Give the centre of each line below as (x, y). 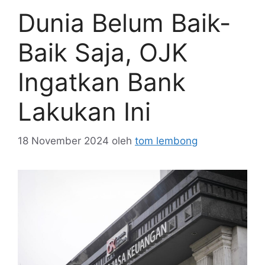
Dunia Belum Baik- (124, 23)
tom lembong (166, 140)
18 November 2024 (63, 140)
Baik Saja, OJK (103, 53)
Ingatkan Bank (102, 82)
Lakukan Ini (84, 112)
